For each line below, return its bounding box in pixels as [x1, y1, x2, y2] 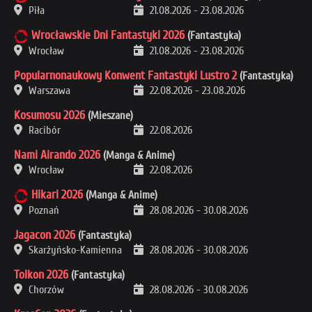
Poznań [26, 204, 59, 217]
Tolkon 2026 [14, 267, 68, 283]
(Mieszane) [85, 109, 133, 123]
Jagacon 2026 [14, 228, 75, 243]
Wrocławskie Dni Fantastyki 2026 [31, 28, 185, 43]
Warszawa [26, 84, 70, 97]
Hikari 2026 [31, 187, 83, 203]
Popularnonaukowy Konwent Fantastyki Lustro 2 [14, 68, 237, 84]
